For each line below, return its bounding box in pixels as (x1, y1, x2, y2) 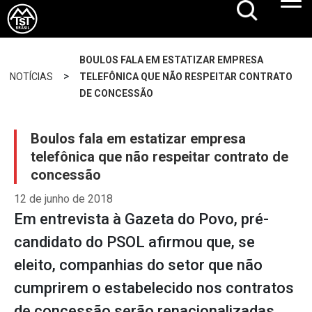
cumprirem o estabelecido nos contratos (14, 279, 294, 297)
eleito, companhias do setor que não (14, 256, 263, 274)
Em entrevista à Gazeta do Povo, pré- (14, 210, 269, 228)
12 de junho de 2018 (14, 192, 113, 205)
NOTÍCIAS (10, 71, 53, 82)
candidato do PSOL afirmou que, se (14, 233, 255, 251)
